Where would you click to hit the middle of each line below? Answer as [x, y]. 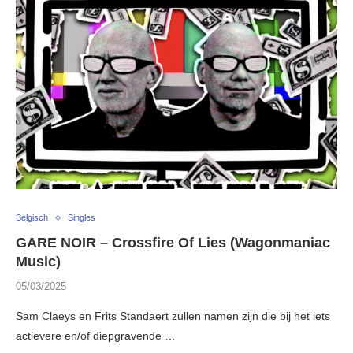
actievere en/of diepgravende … [96, 336]
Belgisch [32, 218]
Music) [38, 262]
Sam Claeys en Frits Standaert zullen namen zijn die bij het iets [173, 316]
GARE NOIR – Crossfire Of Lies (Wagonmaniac [173, 243]
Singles [82, 218]
